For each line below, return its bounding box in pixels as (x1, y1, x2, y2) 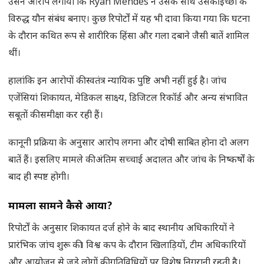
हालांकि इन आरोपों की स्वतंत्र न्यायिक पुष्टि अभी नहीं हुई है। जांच (8, 75, 226, 88)
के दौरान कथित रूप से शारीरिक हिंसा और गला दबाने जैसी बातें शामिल (8, 31, 249, 44)
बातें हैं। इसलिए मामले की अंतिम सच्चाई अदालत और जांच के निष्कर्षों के (8, 154, 255, 167)
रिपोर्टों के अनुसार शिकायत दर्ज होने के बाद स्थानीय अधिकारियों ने (8, 223, 235, 236)
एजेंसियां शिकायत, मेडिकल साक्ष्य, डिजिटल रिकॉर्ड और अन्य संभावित (8, 93, 247, 105)
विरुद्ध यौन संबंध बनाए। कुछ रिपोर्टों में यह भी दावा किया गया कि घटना (8, 14, 250, 27)
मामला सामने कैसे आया (8, 200, 107, 214)
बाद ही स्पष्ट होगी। (8, 171, 70, 184)
